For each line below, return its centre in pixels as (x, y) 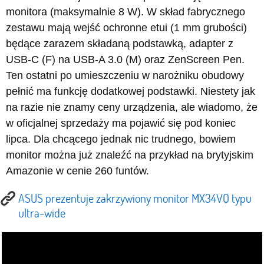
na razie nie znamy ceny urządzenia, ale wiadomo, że (132, 107)
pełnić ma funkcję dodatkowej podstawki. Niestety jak (131, 91)
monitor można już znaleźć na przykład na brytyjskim (130, 155)
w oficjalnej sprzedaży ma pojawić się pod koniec (121, 123)
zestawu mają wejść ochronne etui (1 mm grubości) (126, 27)
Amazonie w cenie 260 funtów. (77, 171)
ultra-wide (42, 212)
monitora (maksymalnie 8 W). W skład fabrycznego (126, 11)
